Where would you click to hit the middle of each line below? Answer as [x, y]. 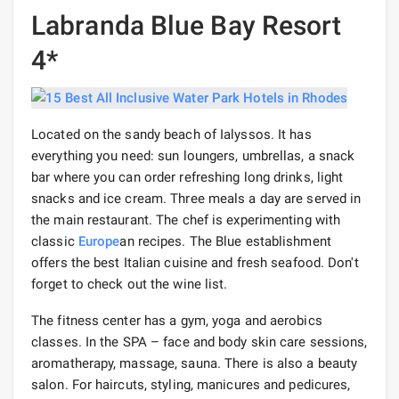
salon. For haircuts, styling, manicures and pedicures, [191, 385]
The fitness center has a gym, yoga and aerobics [177, 321]
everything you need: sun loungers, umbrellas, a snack [193, 156]
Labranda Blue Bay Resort [187, 26]
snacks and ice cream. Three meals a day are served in [196, 199]
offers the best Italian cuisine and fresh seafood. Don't [195, 263]
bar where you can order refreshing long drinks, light [187, 178]
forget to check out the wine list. [130, 285]
